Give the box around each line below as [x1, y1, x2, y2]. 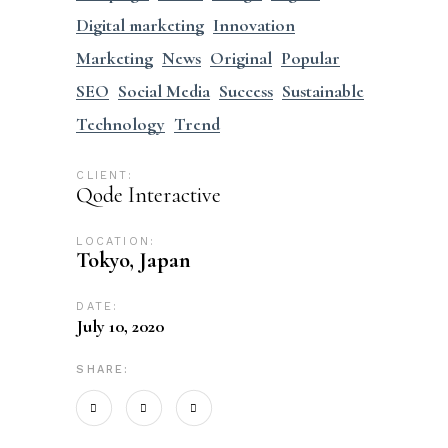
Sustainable [282, 80, 365, 102]
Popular [281, 47, 341, 69]
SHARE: [76, 363, 130, 376]
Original [210, 47, 273, 69]
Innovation [213, 14, 296, 36]
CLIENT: [76, 169, 133, 182]
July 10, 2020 [76, 315, 165, 337]
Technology [76, 113, 166, 135]
